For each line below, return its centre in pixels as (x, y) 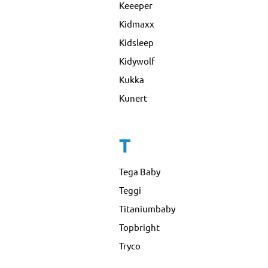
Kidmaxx (137, 23)
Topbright (140, 227)
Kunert (133, 98)
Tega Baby (140, 171)
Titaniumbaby (147, 208)
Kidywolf (137, 60)
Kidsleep (137, 42)
